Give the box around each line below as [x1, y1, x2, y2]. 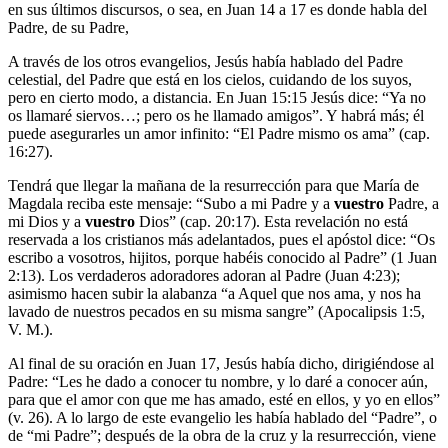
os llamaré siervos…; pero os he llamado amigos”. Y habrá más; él [8, 107, 424, 124]
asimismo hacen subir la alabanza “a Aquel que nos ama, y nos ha [8, 285, 421, 302]
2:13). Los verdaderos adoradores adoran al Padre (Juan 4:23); [8, 267, 400, 284]
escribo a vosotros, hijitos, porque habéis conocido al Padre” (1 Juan [8, 249, 437, 266]
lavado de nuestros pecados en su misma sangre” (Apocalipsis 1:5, [8, 303, 425, 320]
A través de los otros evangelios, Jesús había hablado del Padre [8, 53, 403, 70]
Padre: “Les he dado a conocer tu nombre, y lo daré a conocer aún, [8, 373, 428, 390]
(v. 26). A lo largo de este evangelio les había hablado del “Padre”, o [8, 409, 437, 426]
